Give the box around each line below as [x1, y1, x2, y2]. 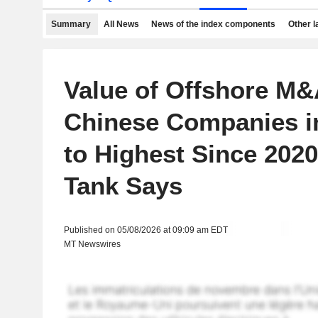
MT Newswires [63, 239, 121, 249]
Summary [51, 19, 91, 29]
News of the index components [151, 19, 275, 29]
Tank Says [63, 172, 182, 199]
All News [103, 19, 139, 29]
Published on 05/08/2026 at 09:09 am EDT [63, 225, 228, 235]
